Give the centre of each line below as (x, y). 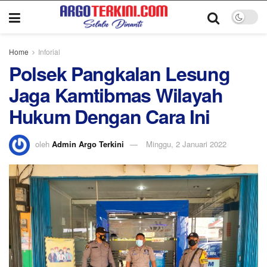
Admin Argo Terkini (88, 144)
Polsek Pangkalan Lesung (119, 73)
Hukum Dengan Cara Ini (110, 116)
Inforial (49, 52)
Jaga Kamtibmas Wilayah (116, 95)
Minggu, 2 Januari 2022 (186, 144)
